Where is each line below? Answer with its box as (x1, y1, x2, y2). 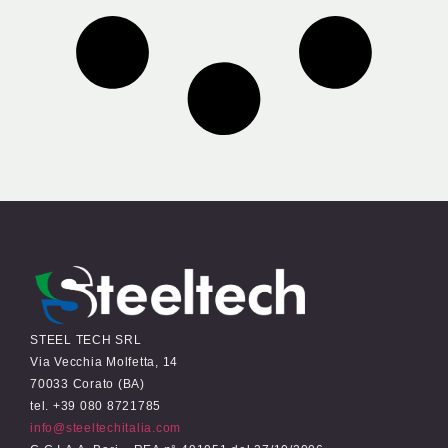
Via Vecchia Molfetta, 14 (30, 354, 179, 369)
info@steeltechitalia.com (30, 420, 182, 435)
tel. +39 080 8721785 (30, 398, 162, 413)
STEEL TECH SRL (30, 332, 142, 347)
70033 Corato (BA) (30, 376, 145, 391)
